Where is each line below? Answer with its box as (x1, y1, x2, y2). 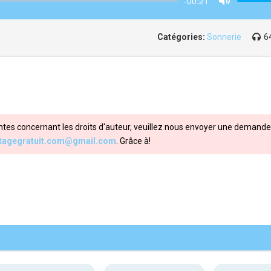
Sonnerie (207, 32, 241, 42)
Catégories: (157, 32, 205, 42)
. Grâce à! (116, 136, 151, 146)
